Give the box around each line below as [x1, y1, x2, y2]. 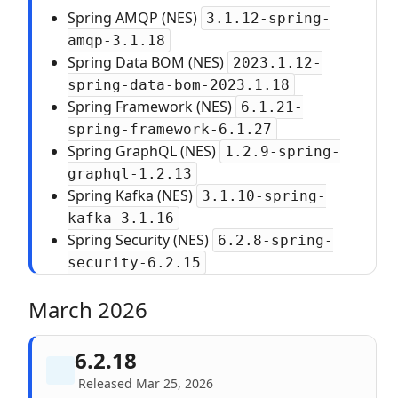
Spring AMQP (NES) [68, 8, 201, 28]
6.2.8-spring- [217, 232, 333, 249]
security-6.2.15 [68, 254, 201, 271]
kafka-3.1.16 [68, 210, 174, 227]
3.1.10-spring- [201, 187, 326, 204]
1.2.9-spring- [224, 143, 340, 160]
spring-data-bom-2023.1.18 [68, 76, 290, 93]
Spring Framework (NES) [68, 97, 235, 116]
